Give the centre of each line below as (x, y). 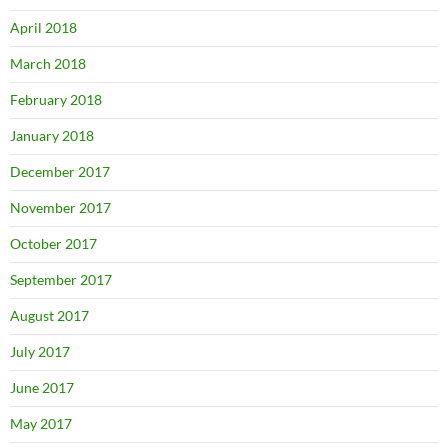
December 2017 (60, 171)
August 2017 (49, 315)
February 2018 (56, 99)
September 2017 (61, 279)
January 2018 (52, 135)
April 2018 (43, 27)
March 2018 (48, 63)
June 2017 (42, 387)
